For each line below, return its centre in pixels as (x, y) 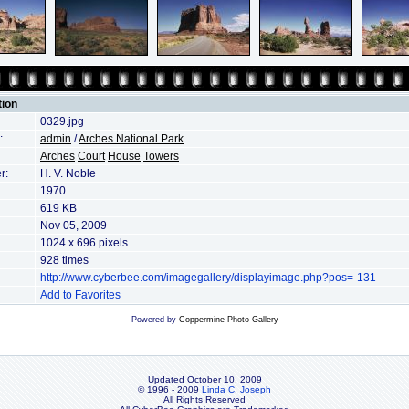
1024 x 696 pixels (84, 243)
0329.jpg (62, 121)
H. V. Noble (68, 173)
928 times (64, 260)
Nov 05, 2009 (73, 225)
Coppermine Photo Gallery (228, 320)
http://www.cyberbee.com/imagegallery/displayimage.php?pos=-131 (208, 278)
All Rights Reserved (204, 399)
